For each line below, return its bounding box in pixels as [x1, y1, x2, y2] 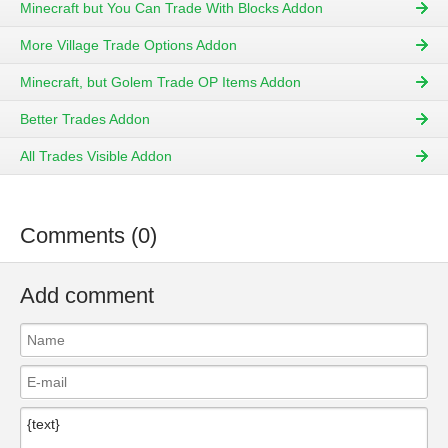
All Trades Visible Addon [20, 148, 172, 165]
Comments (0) [20, 223, 157, 249]
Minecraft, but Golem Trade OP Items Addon [20, 74, 301, 91]
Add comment [20, 283, 154, 309]
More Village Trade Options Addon [20, 37, 237, 54]
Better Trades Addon [20, 111, 150, 128]
